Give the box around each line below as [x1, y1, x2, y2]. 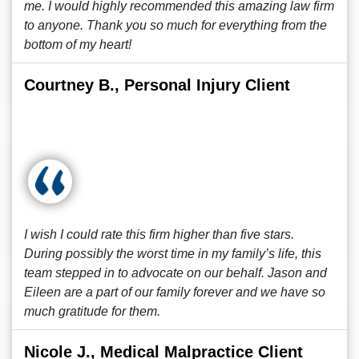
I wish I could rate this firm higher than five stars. [24, 228, 294, 241]
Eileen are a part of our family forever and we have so [24, 285, 325, 299]
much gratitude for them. [24, 305, 160, 318]
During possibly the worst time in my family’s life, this [24, 247, 321, 260]
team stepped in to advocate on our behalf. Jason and [24, 266, 327, 280]
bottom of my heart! [24, 38, 131, 51]
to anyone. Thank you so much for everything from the [24, 18, 327, 32]
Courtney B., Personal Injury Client [24, 76, 290, 94]
